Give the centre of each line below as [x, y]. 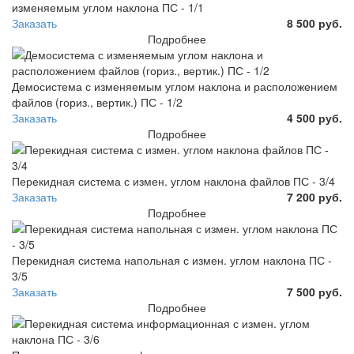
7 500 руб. [314, 292]
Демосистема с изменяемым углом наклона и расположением [175, 87]
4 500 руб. [314, 118]
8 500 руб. [314, 23]
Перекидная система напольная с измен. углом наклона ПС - [172, 260]
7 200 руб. [314, 197]
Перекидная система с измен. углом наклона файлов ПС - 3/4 [173, 181]
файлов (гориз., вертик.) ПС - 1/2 [97, 102]
